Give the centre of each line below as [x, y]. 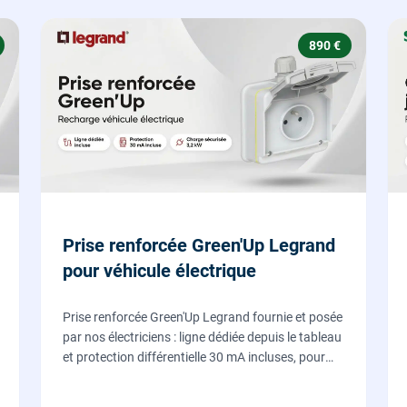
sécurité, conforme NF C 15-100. [154, 397]
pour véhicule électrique [160, 271]
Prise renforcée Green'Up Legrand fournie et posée [203, 318]
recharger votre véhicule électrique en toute [184, 377]
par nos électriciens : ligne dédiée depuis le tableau [203, 338]
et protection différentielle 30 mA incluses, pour [194, 357]
